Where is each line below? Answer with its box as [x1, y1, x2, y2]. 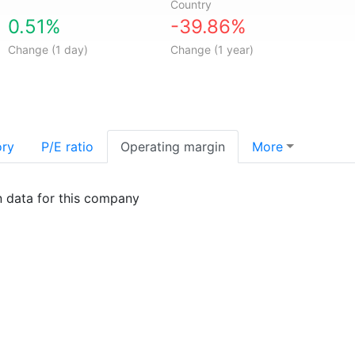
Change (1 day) [8, 43, 89, 56]
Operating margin [120, 139, 225, 155]
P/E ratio [41, 139, 94, 155]
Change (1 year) [170, 43, 254, 56]
